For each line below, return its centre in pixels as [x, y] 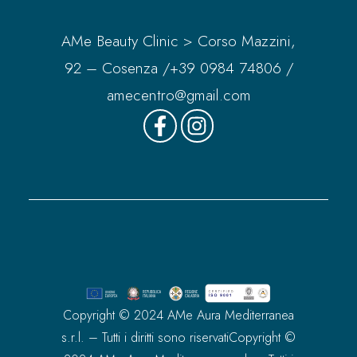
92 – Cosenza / [117, 69]
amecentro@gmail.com [178, 96]
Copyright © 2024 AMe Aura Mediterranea [178, 316]
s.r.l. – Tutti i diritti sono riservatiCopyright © [178, 338]
